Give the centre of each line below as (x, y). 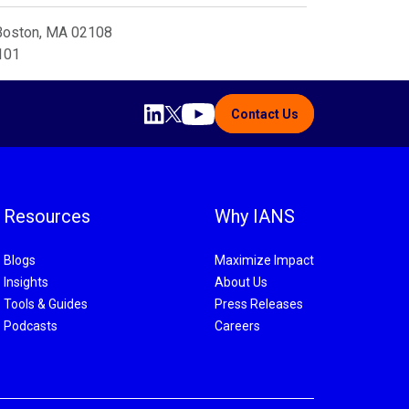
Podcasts (31, 326)
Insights (26, 283)
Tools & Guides (46, 304)
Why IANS (255, 217)
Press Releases (259, 304)
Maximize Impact (264, 261)
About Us (241, 283)
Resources (47, 217)
